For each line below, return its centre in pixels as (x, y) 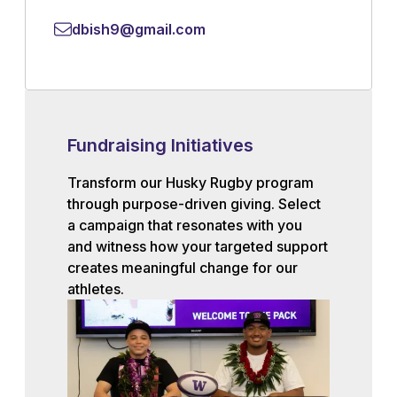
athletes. (96, 289)
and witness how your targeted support (198, 246)
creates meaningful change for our (183, 268)
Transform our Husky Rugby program (191, 183)
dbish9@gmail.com (139, 29)
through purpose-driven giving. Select (194, 204)
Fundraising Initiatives (160, 145)
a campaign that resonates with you (185, 225)
